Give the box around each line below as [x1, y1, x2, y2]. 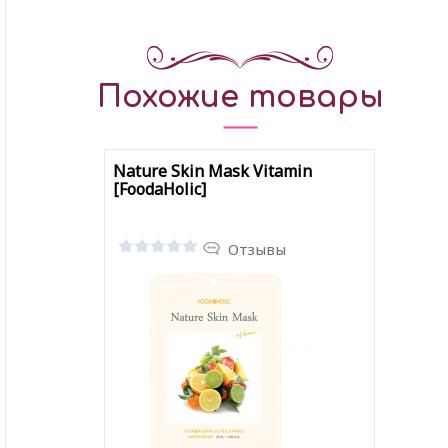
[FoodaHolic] [112, 178, 206, 200]
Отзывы [227, 239, 286, 259]
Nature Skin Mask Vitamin [112, 160, 312, 182]
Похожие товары [96, 81, 384, 114]
